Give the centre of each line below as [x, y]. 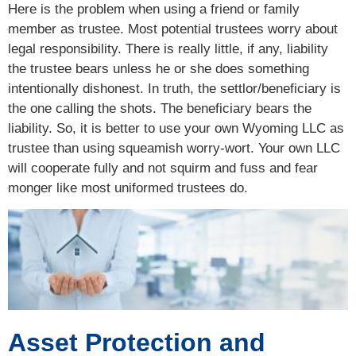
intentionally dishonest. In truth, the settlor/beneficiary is [174, 88]
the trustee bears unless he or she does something [159, 68]
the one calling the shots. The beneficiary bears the [160, 108]
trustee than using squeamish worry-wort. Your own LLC [174, 148]
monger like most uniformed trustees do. [128, 188]
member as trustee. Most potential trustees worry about [173, 29]
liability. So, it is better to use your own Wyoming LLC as [176, 128]
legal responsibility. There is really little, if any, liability [168, 48]
